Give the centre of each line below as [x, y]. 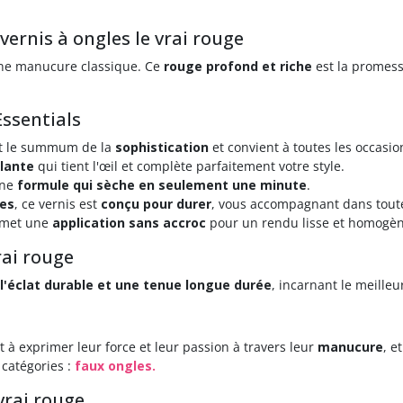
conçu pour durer [156, 203]
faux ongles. [115, 365]
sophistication [162, 147]
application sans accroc [129, 222]
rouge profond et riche [238, 66]
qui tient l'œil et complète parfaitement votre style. [189, 166]
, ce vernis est [58, 203]
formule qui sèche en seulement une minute [162, 184]
